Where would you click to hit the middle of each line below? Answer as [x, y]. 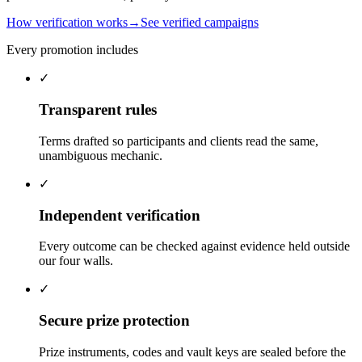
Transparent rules [98, 110]
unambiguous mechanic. [101, 155]
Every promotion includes [72, 50]
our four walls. [76, 261]
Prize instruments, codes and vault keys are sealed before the [192, 351]
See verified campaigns [200, 23]
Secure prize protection [114, 321]
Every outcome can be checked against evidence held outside [194, 246]
